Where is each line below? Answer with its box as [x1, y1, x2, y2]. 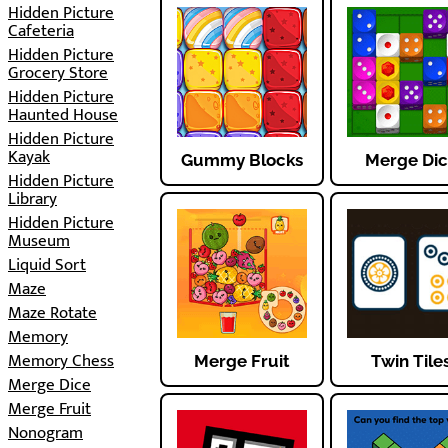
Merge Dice [8, 371, 91, 399]
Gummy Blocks [180, 149, 303, 170]
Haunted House [8, 101, 118, 129]
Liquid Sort [8, 251, 86, 279]
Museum [8, 227, 70, 255]
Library [8, 185, 57, 213]
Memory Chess [8, 347, 114, 375]
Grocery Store [8, 59, 108, 87]
